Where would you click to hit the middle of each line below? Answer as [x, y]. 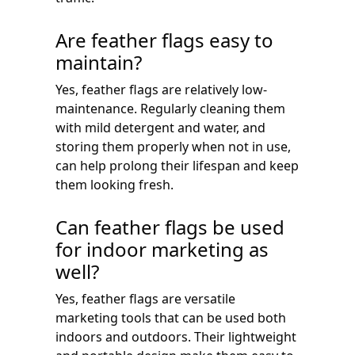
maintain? [99, 62]
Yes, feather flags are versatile [145, 298]
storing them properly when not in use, [173, 146]
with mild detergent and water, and [160, 127]
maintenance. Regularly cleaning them [170, 108]
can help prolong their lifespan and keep [177, 165]
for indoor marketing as [162, 249]
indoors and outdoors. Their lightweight [176, 336]
